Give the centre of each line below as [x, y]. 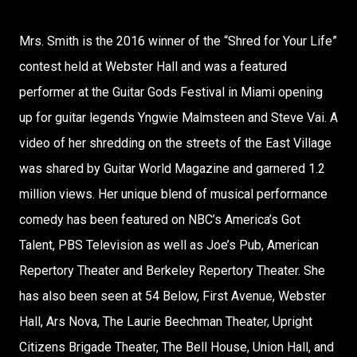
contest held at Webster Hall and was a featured [153, 67]
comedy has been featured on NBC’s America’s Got [160, 220]
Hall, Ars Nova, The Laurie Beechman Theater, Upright [166, 322]
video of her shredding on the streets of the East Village [175, 143]
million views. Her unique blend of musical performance [173, 194]
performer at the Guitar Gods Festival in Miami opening [171, 92]
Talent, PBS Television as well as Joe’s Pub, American [169, 245]
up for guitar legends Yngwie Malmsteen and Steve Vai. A [178, 118]
